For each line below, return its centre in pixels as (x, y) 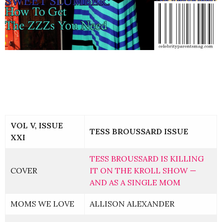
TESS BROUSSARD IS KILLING (147, 159)
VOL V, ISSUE (37, 126)
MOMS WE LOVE (42, 204)
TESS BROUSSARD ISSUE (139, 132)
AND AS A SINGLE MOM (135, 183)
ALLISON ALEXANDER (132, 204)
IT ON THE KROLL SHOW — (143, 171)
